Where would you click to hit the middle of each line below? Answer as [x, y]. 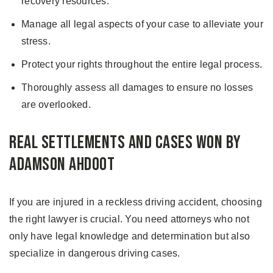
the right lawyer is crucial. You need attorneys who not [129, 219]
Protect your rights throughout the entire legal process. [142, 65]
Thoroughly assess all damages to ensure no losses [137, 88]
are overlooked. [56, 105]
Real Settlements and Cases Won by [125, 143]
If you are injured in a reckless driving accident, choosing [136, 202]
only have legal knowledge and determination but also [129, 236]
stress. [36, 41]
